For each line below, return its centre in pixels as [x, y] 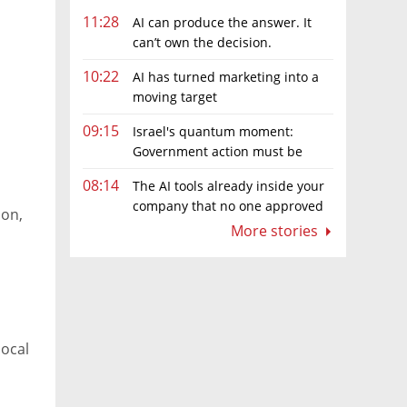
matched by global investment [175, 171]
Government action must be [218, 151]
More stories [276, 231]
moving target [175, 96]
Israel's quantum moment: [213, 131]
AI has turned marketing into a [226, 76]
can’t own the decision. [202, 42]
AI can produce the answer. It [222, 22]
